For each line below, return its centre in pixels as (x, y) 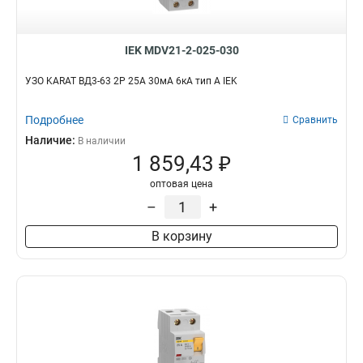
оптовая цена (181, 184)
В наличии (102, 141)
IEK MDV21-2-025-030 (181, 50)
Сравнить (315, 120)
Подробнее (54, 120)
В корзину (181, 236)
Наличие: (51, 140)
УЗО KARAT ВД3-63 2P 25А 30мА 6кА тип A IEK (131, 81)
